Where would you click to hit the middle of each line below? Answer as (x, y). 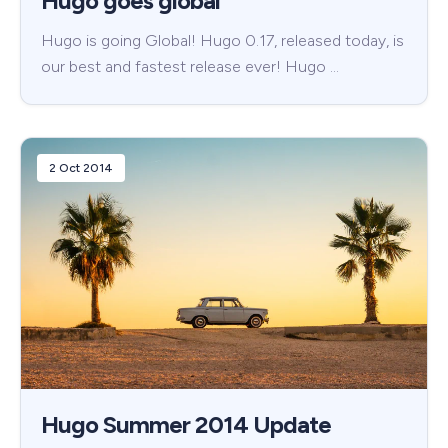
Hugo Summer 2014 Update (186, 425)
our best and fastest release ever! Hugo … (190, 66)
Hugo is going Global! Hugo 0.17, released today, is (222, 40)
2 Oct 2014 (81, 167)
